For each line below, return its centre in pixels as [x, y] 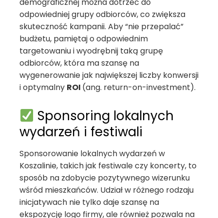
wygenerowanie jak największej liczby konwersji [109, 75]
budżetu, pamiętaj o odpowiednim [84, 39]
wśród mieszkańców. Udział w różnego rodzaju [107, 190]
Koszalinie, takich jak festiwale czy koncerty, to [108, 166]
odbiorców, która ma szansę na [79, 63]
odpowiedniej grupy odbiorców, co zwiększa [102, 14]
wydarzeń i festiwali [81, 132]
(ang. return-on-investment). [139, 87]
